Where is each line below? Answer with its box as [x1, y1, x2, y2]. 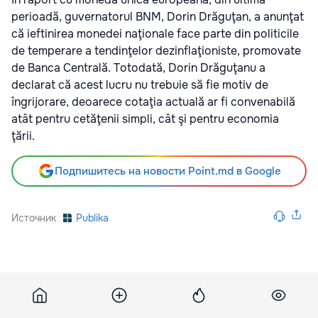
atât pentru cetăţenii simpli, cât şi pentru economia [11, 111, 279, 126]
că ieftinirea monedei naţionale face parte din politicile [11, 26, 299, 41]
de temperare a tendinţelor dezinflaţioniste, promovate [11, 43, 301, 58]
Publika [76, 211, 109, 224]
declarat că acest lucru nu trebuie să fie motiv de [11, 77, 268, 92]
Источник [11, 211, 56, 224]
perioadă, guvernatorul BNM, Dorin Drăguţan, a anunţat [11, 9, 304, 24]
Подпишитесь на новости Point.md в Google [54, 163, 281, 178]
